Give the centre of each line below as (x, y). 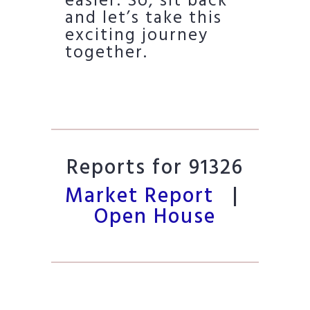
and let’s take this (144, 18)
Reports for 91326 (155, 168)
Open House (155, 217)
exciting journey (137, 36)
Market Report (143, 196)
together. (107, 53)
